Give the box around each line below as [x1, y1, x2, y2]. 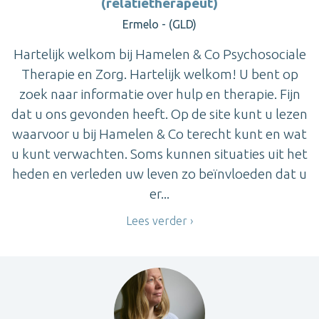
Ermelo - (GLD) [122, 18, 197, 31]
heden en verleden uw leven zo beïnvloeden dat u [12, 166, 307, 182]
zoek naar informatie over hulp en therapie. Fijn [19, 86, 300, 103]
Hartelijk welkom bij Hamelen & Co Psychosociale [13, 46, 306, 63]
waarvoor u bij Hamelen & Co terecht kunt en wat [12, 126, 307, 142]
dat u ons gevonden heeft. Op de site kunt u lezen [11, 106, 308, 122]
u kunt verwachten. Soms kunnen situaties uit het [11, 146, 308, 162]
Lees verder [126, 214, 187, 227]
